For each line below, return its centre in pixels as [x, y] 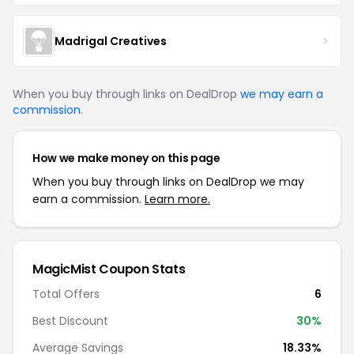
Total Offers [66, 294]
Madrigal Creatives [111, 41]
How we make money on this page [126, 158]
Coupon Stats [141, 269]
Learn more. [177, 199]
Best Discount [70, 321]
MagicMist [64, 269]
